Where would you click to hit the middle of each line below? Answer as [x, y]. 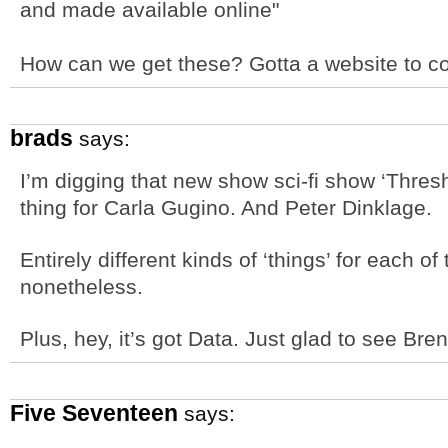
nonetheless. [81, 286]
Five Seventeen [94, 413]
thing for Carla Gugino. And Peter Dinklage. [226, 207]
